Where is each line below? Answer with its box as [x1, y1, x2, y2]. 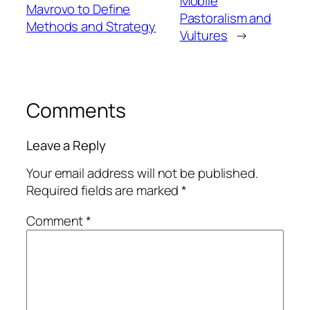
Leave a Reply [26, 136, 106, 154]
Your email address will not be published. [26, 164, 258, 183]
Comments [26, 96, 127, 124]
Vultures [179, 26, 228, 44]
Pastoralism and [179, 8, 272, 27]
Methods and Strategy [26, 17, 156, 36]
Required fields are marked [26, 181, 182, 200]
